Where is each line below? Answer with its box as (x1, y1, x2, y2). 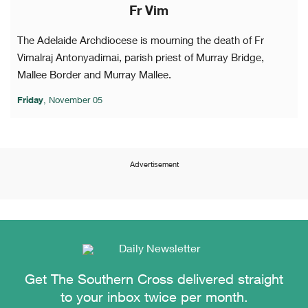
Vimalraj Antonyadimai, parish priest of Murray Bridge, (17, 54, 264, 65)
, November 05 (43, 97, 102, 107)
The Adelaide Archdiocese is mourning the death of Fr (17, 36, 264, 47)
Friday (17, 97, 43, 107)
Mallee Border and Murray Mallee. (17, 71, 171, 82)
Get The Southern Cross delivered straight (25, 274, 283, 288)
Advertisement (129, 162, 179, 170)
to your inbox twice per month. (60, 292, 248, 306)
